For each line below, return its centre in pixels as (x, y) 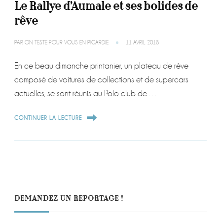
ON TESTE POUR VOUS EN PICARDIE (67, 43)
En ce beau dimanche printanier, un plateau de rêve (101, 66)
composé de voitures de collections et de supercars (101, 80)
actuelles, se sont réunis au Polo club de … (86, 94)
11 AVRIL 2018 (142, 43)
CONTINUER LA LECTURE (48, 118)
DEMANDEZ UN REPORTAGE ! (69, 199)
